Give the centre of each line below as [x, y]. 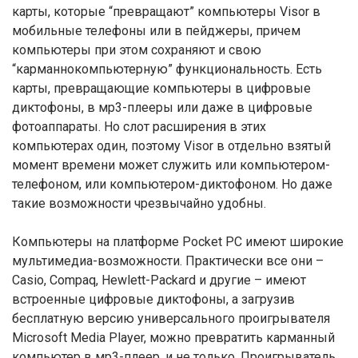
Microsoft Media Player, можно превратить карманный [173, 338]
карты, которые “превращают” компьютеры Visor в [166, 12]
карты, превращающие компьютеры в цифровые [161, 88]
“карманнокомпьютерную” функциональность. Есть [167, 69]
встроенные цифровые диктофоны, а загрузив [153, 299]
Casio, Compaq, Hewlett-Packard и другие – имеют [159, 280]
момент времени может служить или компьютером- [171, 165]
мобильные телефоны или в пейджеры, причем [156, 31]
